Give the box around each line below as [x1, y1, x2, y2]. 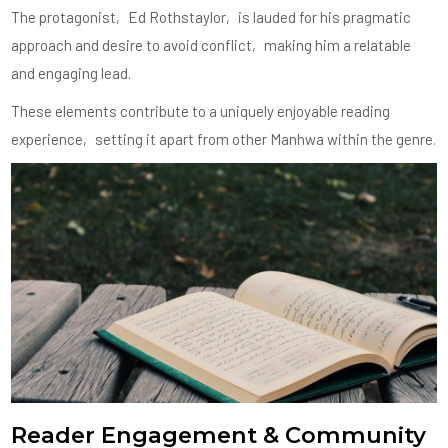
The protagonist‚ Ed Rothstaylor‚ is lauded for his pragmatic [11, 8, 412, 27]
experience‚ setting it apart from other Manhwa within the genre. [11, 130, 437, 149]
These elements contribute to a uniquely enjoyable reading [11, 102, 391, 121]
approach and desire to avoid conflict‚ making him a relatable [11, 36, 412, 55]
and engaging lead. [11, 64, 132, 83]
